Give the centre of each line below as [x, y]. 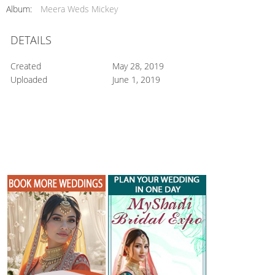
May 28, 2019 [138, 66]
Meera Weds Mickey [79, 9]
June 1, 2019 [136, 79]
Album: [19, 9]
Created [26, 66]
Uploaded [29, 79]
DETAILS [31, 40]
